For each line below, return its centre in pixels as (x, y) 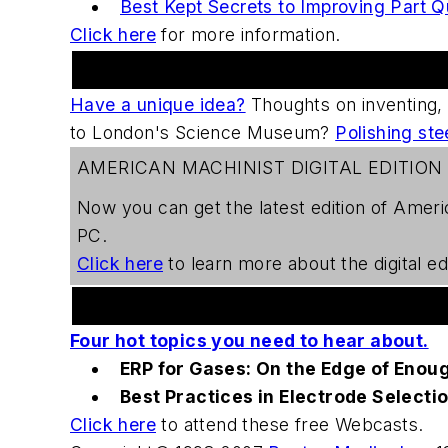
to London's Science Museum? (203, 132)
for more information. (248, 34)
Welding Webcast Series (189, 305)
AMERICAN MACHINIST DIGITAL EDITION (260, 167)
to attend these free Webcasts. (290, 424)
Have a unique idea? (158, 104)
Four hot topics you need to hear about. (249, 340)
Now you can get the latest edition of (235, 207)
